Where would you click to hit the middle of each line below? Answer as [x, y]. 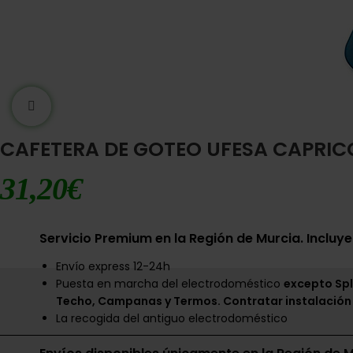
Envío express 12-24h [113, 266]
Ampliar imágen [96, 106]
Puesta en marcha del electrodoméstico [170, 284]
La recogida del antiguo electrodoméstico [172, 318]
